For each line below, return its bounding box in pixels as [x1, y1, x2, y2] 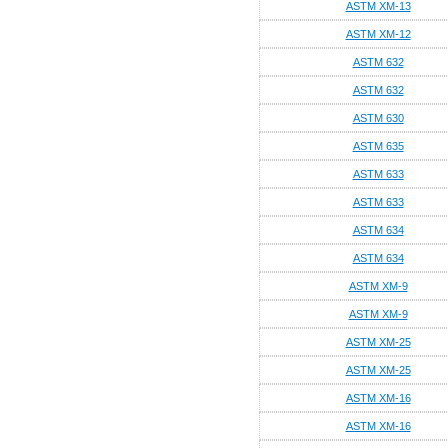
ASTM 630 [352, 112, 404, 124]
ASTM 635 [352, 140, 404, 152]
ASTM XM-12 [345, 28, 411, 40]
